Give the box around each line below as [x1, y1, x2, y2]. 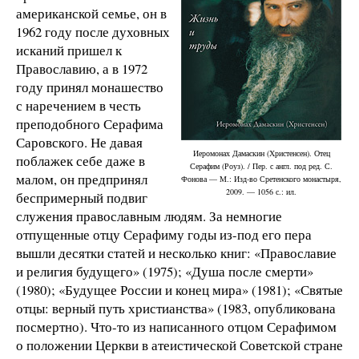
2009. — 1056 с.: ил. [226, 185, 296, 197]
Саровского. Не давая [16, 132, 143, 151]
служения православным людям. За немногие [16, 206, 282, 225]
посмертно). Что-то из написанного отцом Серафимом [16, 317, 337, 336]
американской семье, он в [16, 3, 167, 22]
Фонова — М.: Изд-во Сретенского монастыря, [181, 172, 341, 184]
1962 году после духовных [16, 22, 170, 41]
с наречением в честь [16, 95, 141, 115]
